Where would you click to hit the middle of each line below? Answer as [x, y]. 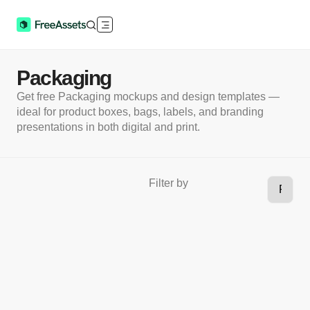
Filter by [169, 183]
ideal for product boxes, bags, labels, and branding [140, 112]
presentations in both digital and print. [108, 127]
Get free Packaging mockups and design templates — [148, 97]
